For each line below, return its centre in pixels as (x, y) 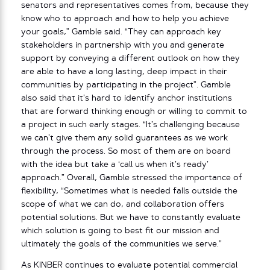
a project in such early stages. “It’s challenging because (130, 125)
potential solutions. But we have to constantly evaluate (131, 218)
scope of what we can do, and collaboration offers (123, 204)
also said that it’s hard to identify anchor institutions (127, 98)
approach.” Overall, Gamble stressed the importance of (132, 178)
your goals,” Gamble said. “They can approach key (121, 32)
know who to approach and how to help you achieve (125, 19)
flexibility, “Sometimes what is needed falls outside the (129, 191)
